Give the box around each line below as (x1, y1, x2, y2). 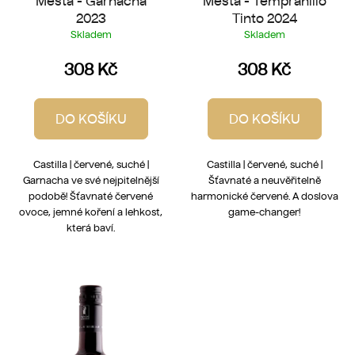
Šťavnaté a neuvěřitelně (208, 174, 321, 186)
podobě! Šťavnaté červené (29, 189, 153, 202)
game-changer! (228, 205, 300, 218)
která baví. (67, 221, 115, 234)
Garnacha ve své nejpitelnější (22, 174, 159, 186)
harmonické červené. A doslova (190, 189, 338, 202)
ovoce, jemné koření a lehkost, (19, 205, 162, 218)
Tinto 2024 (231, 10, 297, 26)
